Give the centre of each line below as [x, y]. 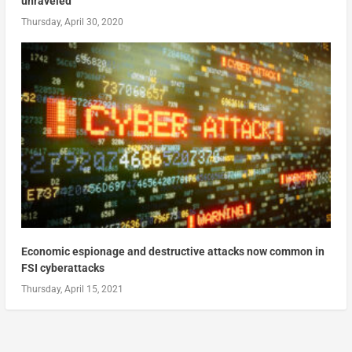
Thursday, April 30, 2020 [72, 22]
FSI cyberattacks [62, 268]
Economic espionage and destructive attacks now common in [172, 252]
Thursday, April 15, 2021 [72, 290]
